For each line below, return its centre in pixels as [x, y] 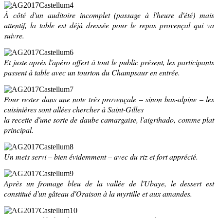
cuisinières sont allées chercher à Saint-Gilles [74, 109]
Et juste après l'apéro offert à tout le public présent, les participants [109, 62]
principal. [19, 130]
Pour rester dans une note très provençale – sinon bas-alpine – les [109, 99]
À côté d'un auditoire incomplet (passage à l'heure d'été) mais [109, 15]
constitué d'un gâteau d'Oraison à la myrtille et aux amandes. [98, 193]
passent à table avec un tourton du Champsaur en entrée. [92, 72]
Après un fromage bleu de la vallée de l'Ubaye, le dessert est [109, 183]
